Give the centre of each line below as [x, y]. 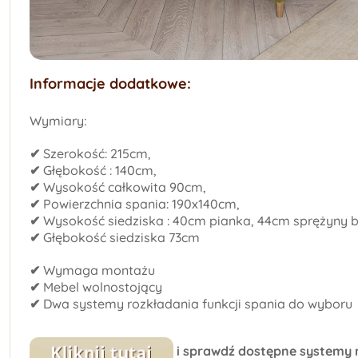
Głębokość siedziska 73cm [120, 237]
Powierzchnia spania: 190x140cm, [140, 203]
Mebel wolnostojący [101, 286]
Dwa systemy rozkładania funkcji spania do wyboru [196, 303]
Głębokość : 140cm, [98, 170]
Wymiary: [58, 120]
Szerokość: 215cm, [95, 153]
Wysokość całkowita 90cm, [123, 187]
